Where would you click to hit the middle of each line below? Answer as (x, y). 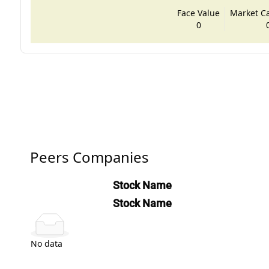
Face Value (199, 13)
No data (46, 243)
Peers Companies (89, 157)
